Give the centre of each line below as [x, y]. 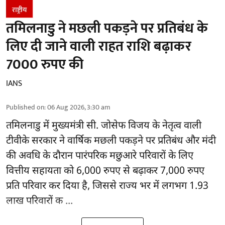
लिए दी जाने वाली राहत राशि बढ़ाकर [99, 46]
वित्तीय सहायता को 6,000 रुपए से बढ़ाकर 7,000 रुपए [105, 171]
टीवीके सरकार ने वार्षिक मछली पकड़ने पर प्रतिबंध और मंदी [111, 141]
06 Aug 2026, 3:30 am [79, 107]
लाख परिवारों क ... [39, 201]
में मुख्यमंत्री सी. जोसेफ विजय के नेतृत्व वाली [122, 126]
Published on [25, 107]
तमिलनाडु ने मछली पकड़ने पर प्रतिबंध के [107, 28]
